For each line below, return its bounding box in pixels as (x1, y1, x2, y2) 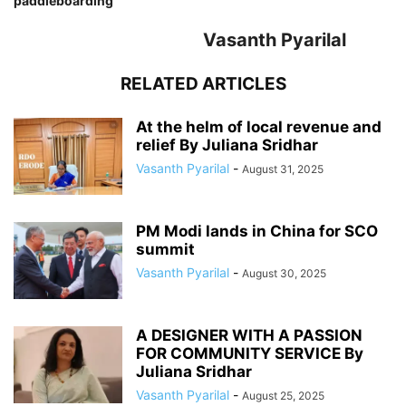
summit (136, 239, 195, 258)
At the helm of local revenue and (136, 117, 382, 136)
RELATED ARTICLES (120, 72, 286, 94)
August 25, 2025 (242, 388, 324, 402)
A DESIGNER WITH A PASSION (136, 325, 362, 344)
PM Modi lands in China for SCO (136, 221, 378, 240)
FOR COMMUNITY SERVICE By (136, 343, 363, 362)
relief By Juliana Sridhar (136, 135, 318, 154)
